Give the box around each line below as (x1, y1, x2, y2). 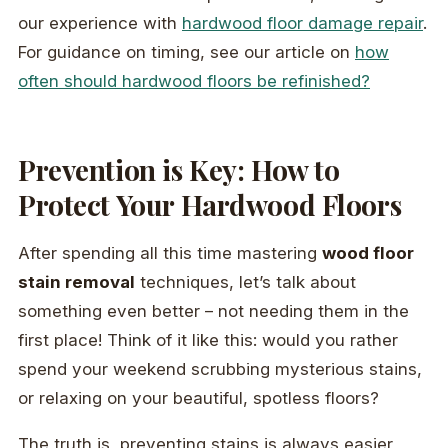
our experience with (18, 13, 182, 34)
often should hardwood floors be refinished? (18, 71, 370, 92)
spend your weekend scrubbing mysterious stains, (18, 359, 422, 380)
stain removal (18, 272, 135, 293)
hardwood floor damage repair (182, 13, 423, 34)
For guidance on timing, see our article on (18, 42, 355, 63)
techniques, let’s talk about (135, 272, 356, 293)
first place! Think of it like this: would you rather (18, 330, 398, 351)
